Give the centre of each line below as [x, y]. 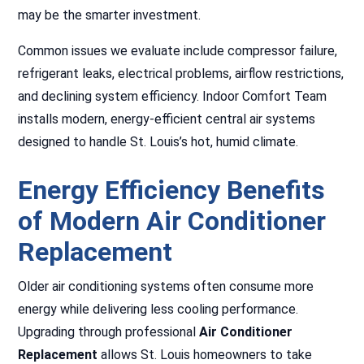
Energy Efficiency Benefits [172, 190]
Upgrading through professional [109, 332]
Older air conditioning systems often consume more [166, 286]
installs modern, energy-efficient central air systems [167, 119]
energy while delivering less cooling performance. [158, 309]
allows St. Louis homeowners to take [205, 355]
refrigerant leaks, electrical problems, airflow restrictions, [181, 74]
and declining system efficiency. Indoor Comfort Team [173, 96]
